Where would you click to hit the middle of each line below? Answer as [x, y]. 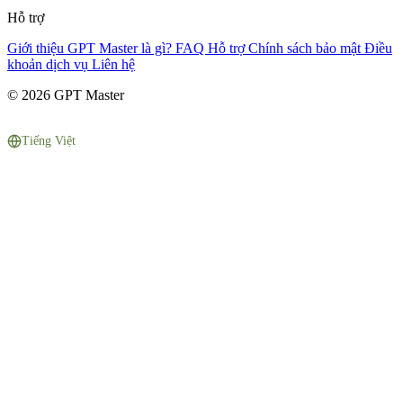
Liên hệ [113, 64]
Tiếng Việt [49, 140]
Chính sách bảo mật [306, 48]
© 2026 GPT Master [66, 94]
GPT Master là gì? [121, 48]
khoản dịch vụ [49, 64]
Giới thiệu [37, 48]
